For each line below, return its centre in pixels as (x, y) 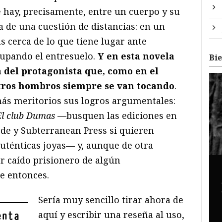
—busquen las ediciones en (117, 115)
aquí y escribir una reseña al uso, (111, 214)
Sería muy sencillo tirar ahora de (111, 199)
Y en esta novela (136, 56)
